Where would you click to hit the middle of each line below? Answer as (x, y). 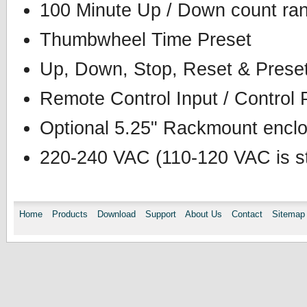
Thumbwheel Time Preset (146, 39)
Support (161, 214)
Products (70, 214)
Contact (247, 214)
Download (116, 214)
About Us (204, 214)
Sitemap (288, 214)
